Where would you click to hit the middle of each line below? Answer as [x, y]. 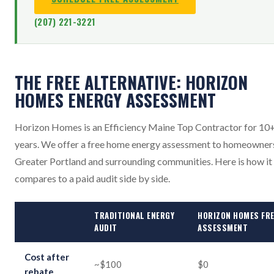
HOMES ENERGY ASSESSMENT [115, 100]
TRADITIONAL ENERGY [135, 216]
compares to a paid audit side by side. [92, 179]
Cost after [47, 257]
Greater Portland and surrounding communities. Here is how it [143, 161]
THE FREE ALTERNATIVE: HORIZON [131, 83]
